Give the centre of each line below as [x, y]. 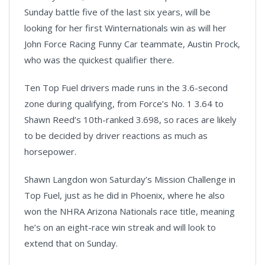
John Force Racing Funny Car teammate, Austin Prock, [132, 43]
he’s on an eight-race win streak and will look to [120, 227]
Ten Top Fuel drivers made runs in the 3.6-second [126, 87]
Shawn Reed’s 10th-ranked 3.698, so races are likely [130, 119]
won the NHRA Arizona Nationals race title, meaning [130, 211]
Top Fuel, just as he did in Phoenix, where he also [125, 195]
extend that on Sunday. [71, 243]
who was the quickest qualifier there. [99, 59]
